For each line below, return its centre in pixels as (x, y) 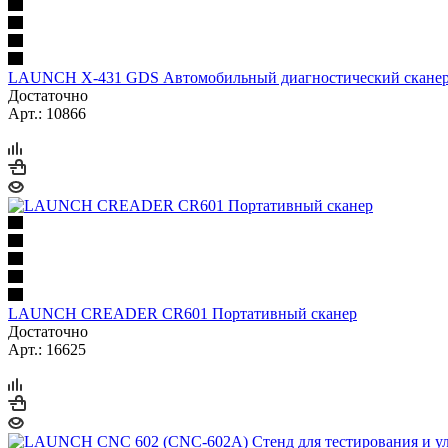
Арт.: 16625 (47, 349)
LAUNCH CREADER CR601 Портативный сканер (182, 313)
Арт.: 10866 (47, 113)
